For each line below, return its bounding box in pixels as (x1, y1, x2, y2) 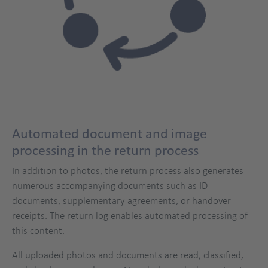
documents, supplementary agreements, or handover (12, 194, 231, 207)
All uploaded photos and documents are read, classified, (12, 249, 243, 261)
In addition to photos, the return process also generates (12, 165, 243, 177)
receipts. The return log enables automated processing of (12, 209, 248, 222)
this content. (12, 224, 65, 237)
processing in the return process (12, 143, 199, 158)
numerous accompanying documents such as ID (12, 179, 208, 192)
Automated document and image (12, 126, 207, 141)
